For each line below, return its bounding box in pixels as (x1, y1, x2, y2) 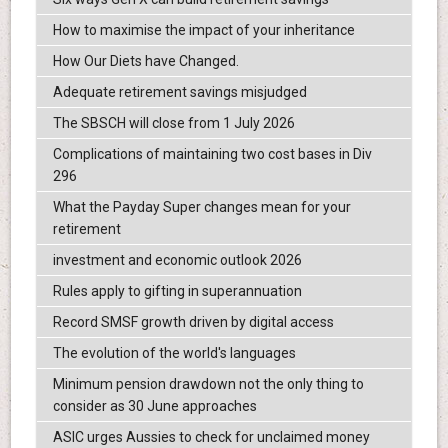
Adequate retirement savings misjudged (52, 83, 307, 100)
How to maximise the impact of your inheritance (52, 21, 355, 38)
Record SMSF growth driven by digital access (52, 313, 334, 330)
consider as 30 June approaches (52, 397, 257, 414)
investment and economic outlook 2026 (52, 251, 302, 268)
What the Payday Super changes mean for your (52, 198, 351, 215)
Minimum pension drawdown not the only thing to (52, 375, 364, 392)
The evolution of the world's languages (52, 344, 296, 361)
